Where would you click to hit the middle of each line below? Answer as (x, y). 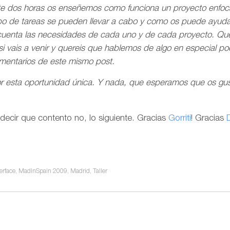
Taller (100, 171)
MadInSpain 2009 (43, 171)
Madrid (80, 171)
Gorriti (180, 119)
